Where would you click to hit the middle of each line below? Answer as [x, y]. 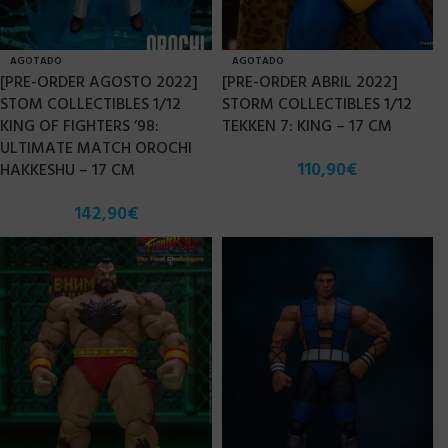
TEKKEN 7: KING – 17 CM [306, 126]
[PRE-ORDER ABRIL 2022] [309, 82]
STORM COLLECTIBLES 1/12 [316, 104]
